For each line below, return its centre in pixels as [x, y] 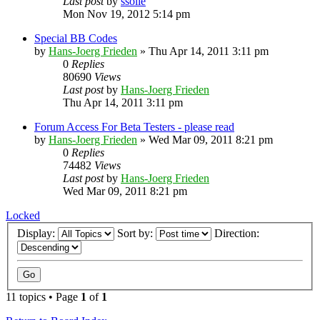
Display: [37, 234]
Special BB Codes [76, 38]
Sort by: [136, 234]
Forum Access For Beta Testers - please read [134, 126]
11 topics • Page [43, 297]
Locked [23, 215]
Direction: [238, 234]
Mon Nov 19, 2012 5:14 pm [126, 14]
